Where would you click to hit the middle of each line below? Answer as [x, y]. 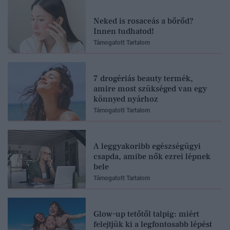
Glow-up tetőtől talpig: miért [146, 214]
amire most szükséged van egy [150, 89]
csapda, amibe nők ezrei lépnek [152, 156]
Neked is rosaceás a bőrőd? [143, 21]
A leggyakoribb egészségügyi [147, 146]
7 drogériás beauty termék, [143, 78]
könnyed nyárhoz [126, 99]
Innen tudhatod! [124, 31]
